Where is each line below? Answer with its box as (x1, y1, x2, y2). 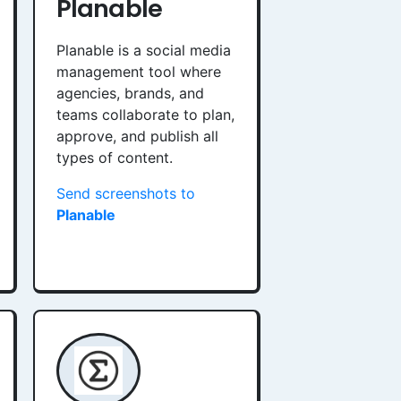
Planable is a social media (56, 41, 231, 59)
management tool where (56, 63, 221, 81)
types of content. (56, 149, 173, 166)
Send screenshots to (56, 184, 195, 202)
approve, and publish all (56, 127, 218, 145)
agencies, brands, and (56, 84, 204, 102)
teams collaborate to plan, (56, 106, 235, 124)
